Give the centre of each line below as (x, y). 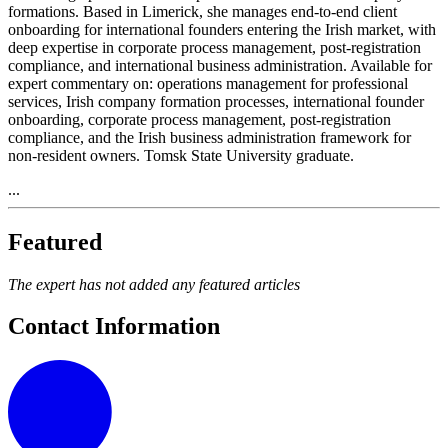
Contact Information (114, 326)
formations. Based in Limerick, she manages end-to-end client (202, 11)
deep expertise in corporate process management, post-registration (214, 47)
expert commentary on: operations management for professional (208, 83)
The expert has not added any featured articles (154, 284)
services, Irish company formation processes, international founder (216, 101)
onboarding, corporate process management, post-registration (199, 119)
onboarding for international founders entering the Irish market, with (222, 29)
